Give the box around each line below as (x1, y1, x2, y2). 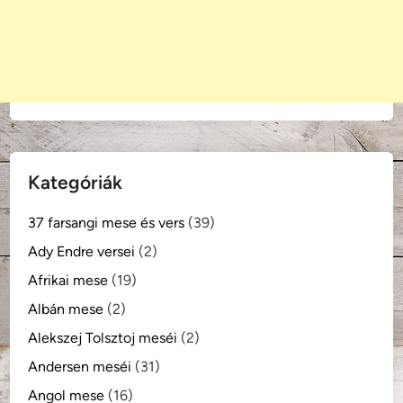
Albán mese (28, 300, 104, 318)
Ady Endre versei (28, 242, 136, 260)
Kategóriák (28, 170, 123, 193)
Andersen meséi (28, 357, 132, 375)
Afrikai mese (28, 271, 109, 289)
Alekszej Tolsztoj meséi (28, 328, 178, 346)
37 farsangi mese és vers (28, 213, 185, 231)
